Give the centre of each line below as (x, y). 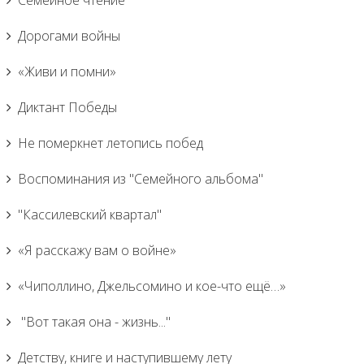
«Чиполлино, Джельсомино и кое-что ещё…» (152, 286)
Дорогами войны (69, 36)
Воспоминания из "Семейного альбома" (141, 179)
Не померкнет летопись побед (110, 143)
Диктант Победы (67, 107)
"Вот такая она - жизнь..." (94, 322)
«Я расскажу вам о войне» (97, 250)
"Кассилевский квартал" (90, 214)
